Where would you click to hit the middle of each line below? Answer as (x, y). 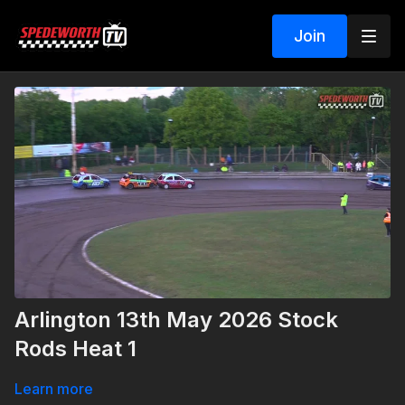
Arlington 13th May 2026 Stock (176, 320)
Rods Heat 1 (75, 349)
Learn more (54, 389)
